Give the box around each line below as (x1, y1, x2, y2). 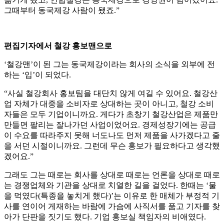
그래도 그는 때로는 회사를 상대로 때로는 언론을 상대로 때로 (4, 170, 220, 179)
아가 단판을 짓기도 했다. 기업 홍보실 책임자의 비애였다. (4, 212, 206, 221)
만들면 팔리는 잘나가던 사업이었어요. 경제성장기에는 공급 (4, 120, 216, 129)
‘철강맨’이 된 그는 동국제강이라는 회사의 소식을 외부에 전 (4, 60, 215, 69)
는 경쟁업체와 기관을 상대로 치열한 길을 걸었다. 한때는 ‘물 (4, 181, 216, 190)
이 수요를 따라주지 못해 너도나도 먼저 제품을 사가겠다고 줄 (4, 131, 220, 140)
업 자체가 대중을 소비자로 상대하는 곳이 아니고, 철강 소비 (4, 99, 214, 108)
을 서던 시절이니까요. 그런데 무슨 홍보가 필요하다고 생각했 (4, 141, 220, 150)
